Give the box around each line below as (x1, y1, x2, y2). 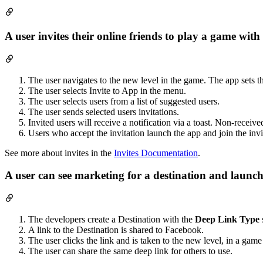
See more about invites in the (5, 147, 114, 158)
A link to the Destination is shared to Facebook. (28, 225, 204, 235)
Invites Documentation (114, 147, 198, 158)
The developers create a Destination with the (28, 214, 195, 225)
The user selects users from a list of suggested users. (28, 96, 220, 106)
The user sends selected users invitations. (28, 106, 179, 117)
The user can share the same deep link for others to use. (28, 246, 232, 257)
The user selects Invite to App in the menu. (28, 85, 186, 96)
